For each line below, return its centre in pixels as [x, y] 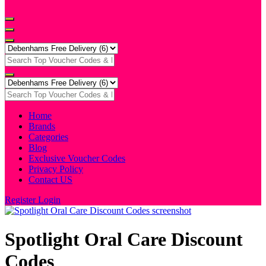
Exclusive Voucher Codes [77, 158]
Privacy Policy [56, 169]
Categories [48, 137]
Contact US [50, 180]
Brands [42, 126]
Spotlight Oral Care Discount [124, 240]
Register [21, 200]
